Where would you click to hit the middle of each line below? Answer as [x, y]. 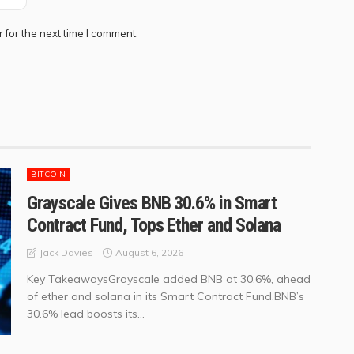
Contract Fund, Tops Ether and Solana [154, 226]
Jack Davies [66, 253]
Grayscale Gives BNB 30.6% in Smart [152, 203]
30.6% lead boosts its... [86, 314]
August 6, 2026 [149, 252]
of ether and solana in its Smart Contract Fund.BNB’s [166, 297]
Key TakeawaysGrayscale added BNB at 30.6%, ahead [169, 279]
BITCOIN [48, 175]
